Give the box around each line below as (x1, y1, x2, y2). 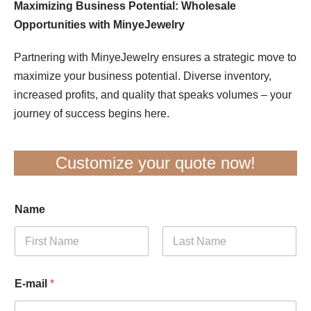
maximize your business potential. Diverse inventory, (14, 70, 271, 83)
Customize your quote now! (56, 153, 255, 173)
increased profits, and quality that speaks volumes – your (14, 89, 292, 101)
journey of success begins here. (14, 108, 169, 120)
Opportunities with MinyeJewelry (14, 19, 185, 31)
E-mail (15, 278, 50, 290)
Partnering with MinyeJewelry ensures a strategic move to (14, 51, 296, 64)
